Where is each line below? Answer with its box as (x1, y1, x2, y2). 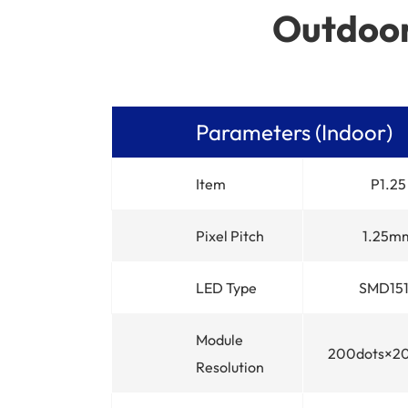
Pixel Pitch (196, 226, 264, 245)
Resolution (196, 357, 264, 376)
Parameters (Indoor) (196, 117, 393, 146)
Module (196, 330, 243, 349)
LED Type (196, 278, 257, 297)
